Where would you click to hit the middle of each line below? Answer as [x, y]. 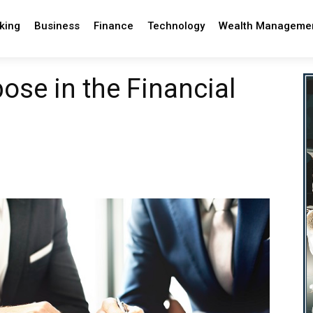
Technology [176, 26]
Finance [113, 26]
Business [57, 26]
